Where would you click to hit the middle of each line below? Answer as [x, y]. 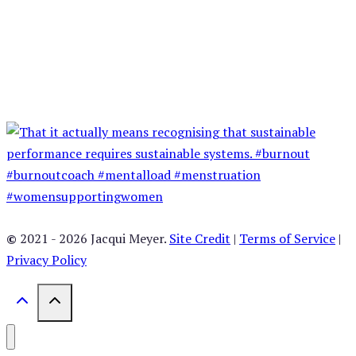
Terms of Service [287, 238]
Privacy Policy [46, 259]
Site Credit [200, 238]
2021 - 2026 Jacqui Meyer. [95, 238]
